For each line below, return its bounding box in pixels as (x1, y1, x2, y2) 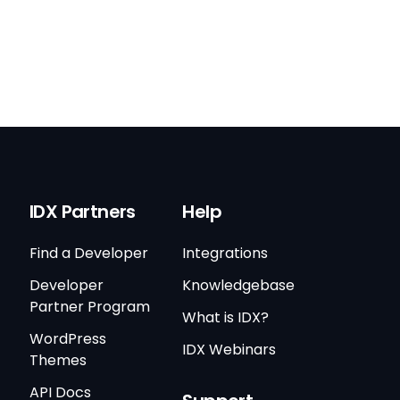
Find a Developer (29, 243, 148, 264)
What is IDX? (182, 307, 270, 329)
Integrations (182, 243, 269, 264)
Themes (29, 350, 87, 371)
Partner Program (29, 296, 150, 318)
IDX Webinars (182, 339, 277, 361)
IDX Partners (29, 199, 136, 225)
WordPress (29, 329, 106, 350)
